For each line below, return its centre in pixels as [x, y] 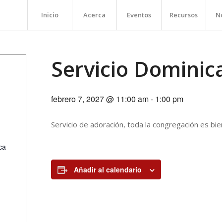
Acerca [94, 15]
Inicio [50, 15]
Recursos [184, 15]
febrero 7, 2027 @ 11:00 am [100, 99]
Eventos [139, 15]
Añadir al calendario [108, 169]
